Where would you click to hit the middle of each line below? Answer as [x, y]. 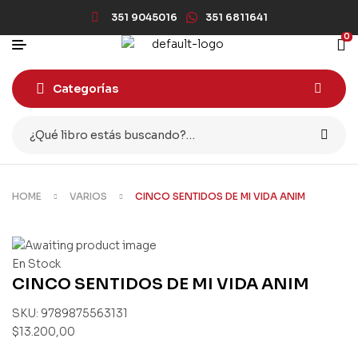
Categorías [86, 89]
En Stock [36, 264]
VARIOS [88, 196]
